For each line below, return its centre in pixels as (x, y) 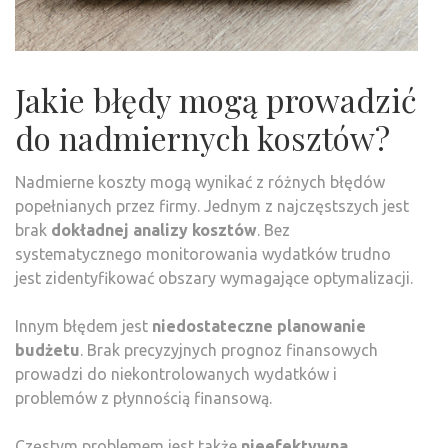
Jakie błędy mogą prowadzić (216, 100)
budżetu (47, 350)
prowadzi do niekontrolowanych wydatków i (176, 374)
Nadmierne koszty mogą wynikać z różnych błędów (200, 182)
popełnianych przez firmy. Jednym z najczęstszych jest (212, 206)
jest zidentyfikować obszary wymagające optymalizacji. (214, 278)
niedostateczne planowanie (259, 326)
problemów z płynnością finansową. (143, 398)
